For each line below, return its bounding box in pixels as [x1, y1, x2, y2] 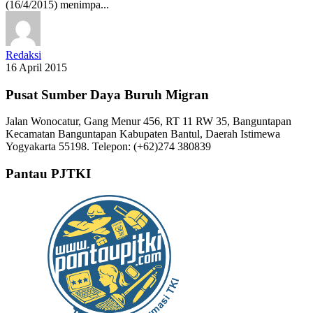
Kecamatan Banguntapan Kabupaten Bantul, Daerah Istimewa [6, 128, 280, 140]
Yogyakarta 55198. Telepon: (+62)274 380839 [6, 140, 211, 153]
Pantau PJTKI [6, 166, 91, 182]
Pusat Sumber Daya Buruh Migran [6, 87, 209, 102]
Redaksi [6, 48, 41, 61]
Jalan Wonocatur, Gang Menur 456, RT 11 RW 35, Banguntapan [6, 115, 291, 128]
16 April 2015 [6, 61, 67, 73]
